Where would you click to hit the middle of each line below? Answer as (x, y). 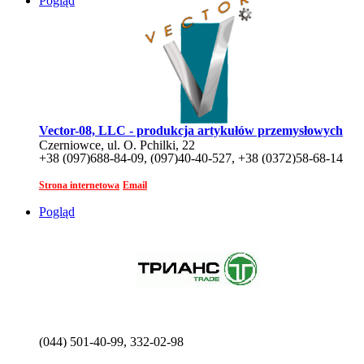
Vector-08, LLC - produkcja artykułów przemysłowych (191, 130)
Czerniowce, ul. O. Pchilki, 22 (117, 145)
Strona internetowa (79, 185)
